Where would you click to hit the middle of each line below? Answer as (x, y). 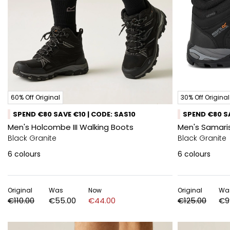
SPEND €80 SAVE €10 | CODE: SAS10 (74, 114)
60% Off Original (35, 97)
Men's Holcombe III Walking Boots (71, 127)
